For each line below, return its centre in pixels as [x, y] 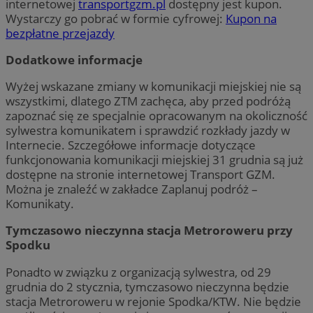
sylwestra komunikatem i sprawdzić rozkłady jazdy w [148, 131]
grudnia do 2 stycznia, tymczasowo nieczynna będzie [147, 286]
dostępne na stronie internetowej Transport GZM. [140, 175]
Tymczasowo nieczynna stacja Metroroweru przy [149, 231]
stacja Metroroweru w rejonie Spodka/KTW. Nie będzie [153, 301]
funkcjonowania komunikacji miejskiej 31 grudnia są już [154, 160]
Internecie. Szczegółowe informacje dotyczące [131, 145]
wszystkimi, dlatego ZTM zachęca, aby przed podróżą [148, 101]
